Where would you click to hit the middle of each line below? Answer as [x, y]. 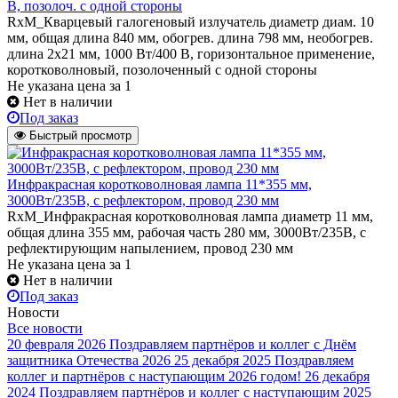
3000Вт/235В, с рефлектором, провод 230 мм [143, 200]
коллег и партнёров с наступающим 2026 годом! [154, 376]
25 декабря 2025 [223, 360]
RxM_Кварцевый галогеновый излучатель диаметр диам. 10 [191, 21]
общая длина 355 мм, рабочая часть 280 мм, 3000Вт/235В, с [187, 232]
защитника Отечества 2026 [89, 360]
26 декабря [337, 376]
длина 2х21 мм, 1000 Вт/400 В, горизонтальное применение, [191, 53]
